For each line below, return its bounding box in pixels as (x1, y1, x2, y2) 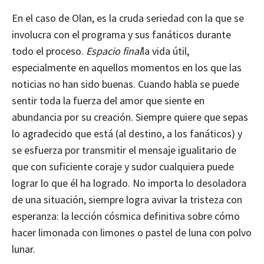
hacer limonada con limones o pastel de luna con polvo (12, 225, 252, 239)
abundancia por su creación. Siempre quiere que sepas (12, 110, 248, 124)
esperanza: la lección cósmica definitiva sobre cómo (12, 209, 240, 223)
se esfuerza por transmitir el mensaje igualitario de (12, 143, 236, 157)
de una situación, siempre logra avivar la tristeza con (12, 192, 242, 206)
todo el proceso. (12, 44, 84, 58)
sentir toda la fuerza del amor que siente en (12, 93, 204, 107)
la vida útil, (142, 44, 189, 58)
